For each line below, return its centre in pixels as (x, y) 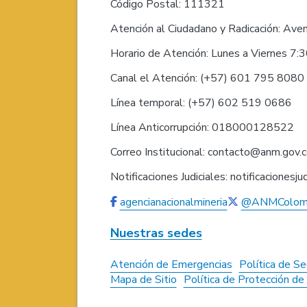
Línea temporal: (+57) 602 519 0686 (201, 102)
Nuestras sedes (156, 233)
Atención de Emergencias (171, 264)
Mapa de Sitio (143, 279)
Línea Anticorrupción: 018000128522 (202, 127)
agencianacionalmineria (173, 202)
